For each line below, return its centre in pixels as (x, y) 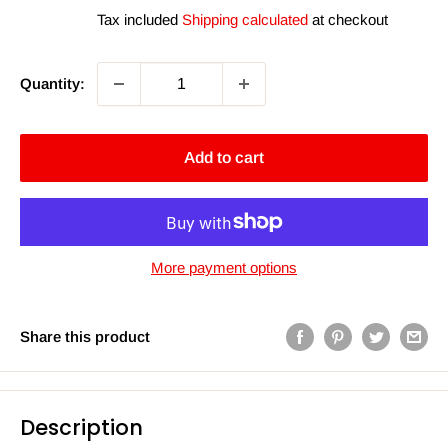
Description (81, 428)
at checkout (348, 19)
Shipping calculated (245, 19)
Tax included (139, 19)
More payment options (224, 267)
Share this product (85, 336)
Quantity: (52, 83)
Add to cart (224, 157)
